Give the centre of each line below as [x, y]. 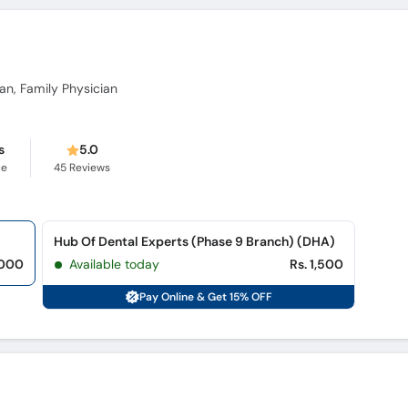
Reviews [89, 168]
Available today [114, 264]
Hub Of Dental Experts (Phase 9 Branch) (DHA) [195, 241]
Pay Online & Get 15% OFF [206, 297]
